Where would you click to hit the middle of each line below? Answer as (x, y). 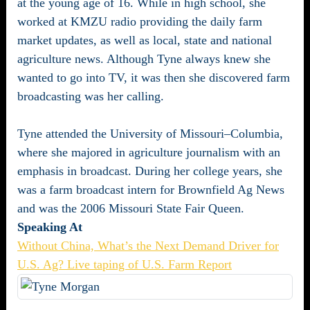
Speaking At (50, 227)
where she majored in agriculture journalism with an (149, 152)
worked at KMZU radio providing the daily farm (140, 21)
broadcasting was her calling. (91, 96)
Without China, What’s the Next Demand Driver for (148, 246)
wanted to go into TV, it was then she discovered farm (154, 77)
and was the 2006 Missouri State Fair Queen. (131, 208)
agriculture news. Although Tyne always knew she (144, 59)
